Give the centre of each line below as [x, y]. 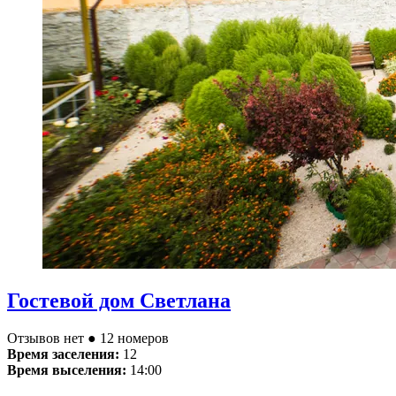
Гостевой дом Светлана [119, 301]
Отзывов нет [47, 339]
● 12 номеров [128, 339]
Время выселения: [67, 370]
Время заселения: [63, 354]
